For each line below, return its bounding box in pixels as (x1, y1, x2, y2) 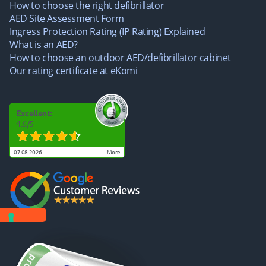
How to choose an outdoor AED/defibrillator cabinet (9, 51, 231, 64)
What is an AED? (9, 38, 78, 51)
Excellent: (16, 109, 52, 118)
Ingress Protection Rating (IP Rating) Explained (9, 25, 205, 38)
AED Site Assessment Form (9, 12, 124, 25)
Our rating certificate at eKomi (9, 64, 138, 77)
